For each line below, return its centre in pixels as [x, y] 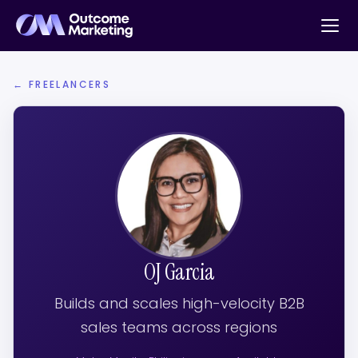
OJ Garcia [179, 272]
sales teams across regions [179, 327]
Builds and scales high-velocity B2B [179, 303]
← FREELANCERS [62, 84]
